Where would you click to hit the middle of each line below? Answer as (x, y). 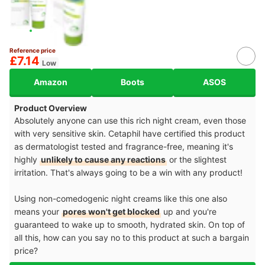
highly (27, 160)
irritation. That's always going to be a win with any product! (130, 173)
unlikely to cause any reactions (103, 160)
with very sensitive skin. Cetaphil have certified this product (130, 134)
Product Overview (51, 108)
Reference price (33, 51)
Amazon (50, 82)
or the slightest (197, 160)
